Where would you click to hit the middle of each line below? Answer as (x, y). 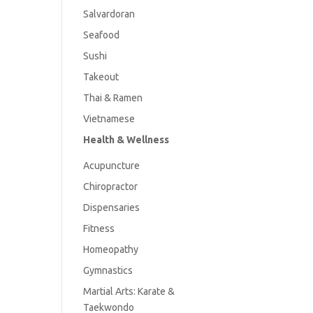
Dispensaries (112, 207)
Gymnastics (108, 270)
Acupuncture (112, 165)
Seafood (102, 35)
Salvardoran (109, 14)
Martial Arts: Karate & (129, 291)
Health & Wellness (126, 139)
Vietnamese (109, 118)
